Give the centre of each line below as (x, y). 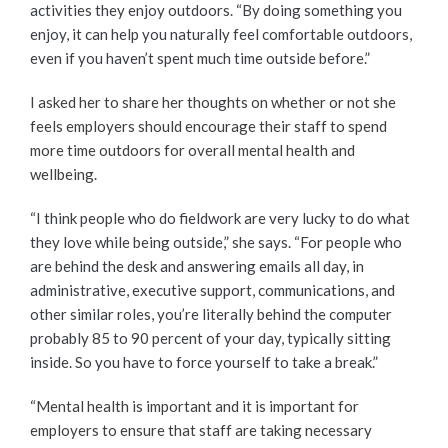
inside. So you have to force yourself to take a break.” (204, 361)
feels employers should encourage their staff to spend (208, 125)
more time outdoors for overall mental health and (192, 149)
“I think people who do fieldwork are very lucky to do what (220, 217)
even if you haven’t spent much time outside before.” (200, 57)
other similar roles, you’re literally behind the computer (211, 313)
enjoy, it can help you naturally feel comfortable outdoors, (221, 33)
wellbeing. (63, 173)
